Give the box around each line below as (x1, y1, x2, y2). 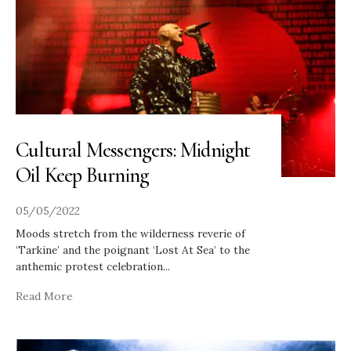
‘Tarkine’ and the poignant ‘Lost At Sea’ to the (16, 242, 250, 257)
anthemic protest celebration (16, 259, 163, 273)
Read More (16, 288, 73, 303)
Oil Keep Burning (16, 161, 150, 188)
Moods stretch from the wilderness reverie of (16, 226, 245, 241)
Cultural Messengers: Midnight (16, 136, 251, 163)
